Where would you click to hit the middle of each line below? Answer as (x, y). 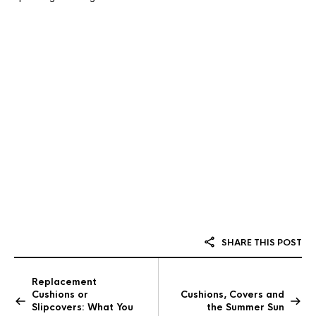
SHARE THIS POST (261, 243)
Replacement (64, 282)
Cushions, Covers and (232, 294)
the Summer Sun (245, 307)
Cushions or (60, 294)
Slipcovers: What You (83, 307)
